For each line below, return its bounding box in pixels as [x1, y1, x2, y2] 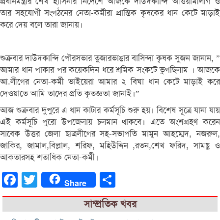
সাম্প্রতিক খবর [83, 197, 137, 210]
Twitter [37, 175, 59, 184]
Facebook [18, 175, 48, 184]
